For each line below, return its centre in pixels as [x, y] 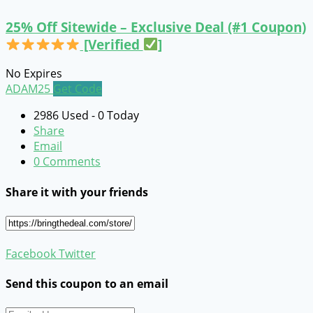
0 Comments [67, 162]
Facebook [31, 253]
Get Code [78, 89]
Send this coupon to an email [87, 284]
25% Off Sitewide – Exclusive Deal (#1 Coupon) [156, 27]
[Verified [111, 44]
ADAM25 [28, 89]
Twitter [76, 253]
